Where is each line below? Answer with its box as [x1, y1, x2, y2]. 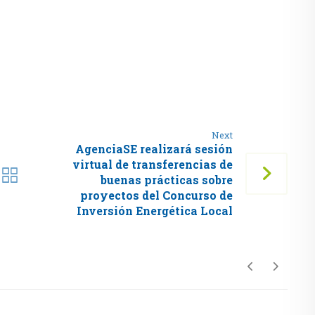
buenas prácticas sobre [101, 172, 233, 187]
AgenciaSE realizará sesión [75, 141, 233, 156]
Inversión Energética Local [77, 203, 233, 218]
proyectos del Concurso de [80, 188, 233, 202]
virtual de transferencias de [72, 157, 233, 172]
